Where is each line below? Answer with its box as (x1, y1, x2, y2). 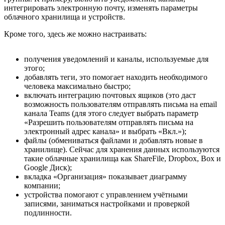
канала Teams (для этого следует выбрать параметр (24, 108, 198, 118)
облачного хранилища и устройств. (4, 12, 125, 21)
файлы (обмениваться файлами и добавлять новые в (24, 136, 203, 145)
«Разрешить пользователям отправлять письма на (24, 118, 193, 127)
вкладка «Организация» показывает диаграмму (24, 172, 187, 181)
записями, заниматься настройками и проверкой (24, 199, 190, 208)
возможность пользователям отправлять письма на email (24, 99, 217, 108)
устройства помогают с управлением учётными (24, 190, 188, 199)
